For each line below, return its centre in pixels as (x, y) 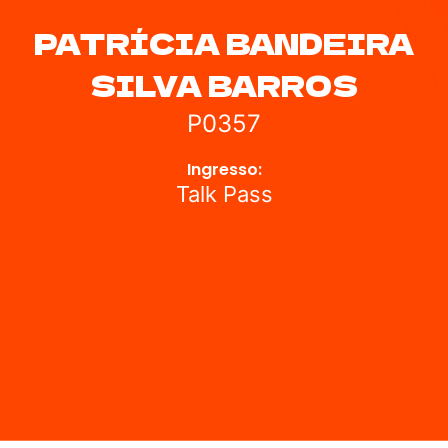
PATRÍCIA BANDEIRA (224, 43)
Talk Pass (224, 194)
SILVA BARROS (224, 85)
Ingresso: (224, 169)
